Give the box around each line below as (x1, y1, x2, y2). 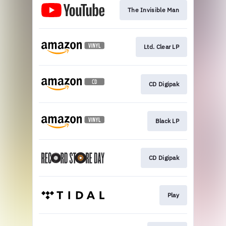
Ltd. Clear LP (144, 43, 179, 51)
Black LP (155, 117, 179, 125)
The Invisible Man (127, 6, 179, 14)
